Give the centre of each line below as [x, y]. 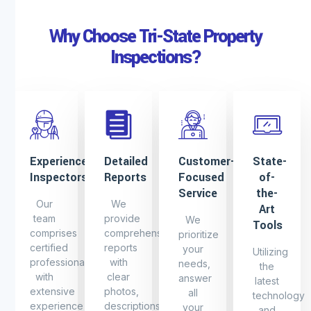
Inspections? [155, 58]
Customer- [207, 162]
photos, [121, 292]
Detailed [126, 162]
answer [195, 278]
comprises [53, 233]
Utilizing [270, 252]
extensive [52, 292]
